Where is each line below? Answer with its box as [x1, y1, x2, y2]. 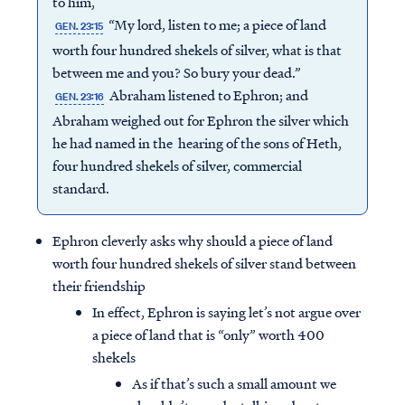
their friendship [52, 276, 146, 297]
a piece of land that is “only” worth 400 [92, 325, 325, 345]
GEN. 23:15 [54, 19, 103, 34]
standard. [52, 178, 112, 199]
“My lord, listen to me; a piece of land [106, 14, 327, 35]
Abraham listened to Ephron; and [107, 85, 309, 106]
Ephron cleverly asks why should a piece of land [52, 231, 333, 251]
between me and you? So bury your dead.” [52, 62, 304, 83]
